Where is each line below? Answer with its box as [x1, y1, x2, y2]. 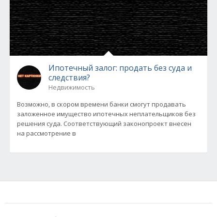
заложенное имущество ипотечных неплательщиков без [17, 109, 196, 118]
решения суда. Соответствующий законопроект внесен [17, 119, 191, 128]
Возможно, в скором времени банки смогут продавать [17, 100, 186, 108]
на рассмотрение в [17, 129, 76, 138]
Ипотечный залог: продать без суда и [48, 62, 192, 73]
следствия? [48, 72, 90, 83]
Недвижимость [48, 83, 95, 92]
